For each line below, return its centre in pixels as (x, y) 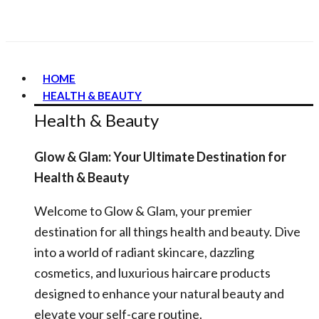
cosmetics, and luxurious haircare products (152, 273)
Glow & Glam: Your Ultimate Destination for (160, 157)
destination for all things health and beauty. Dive (167, 231)
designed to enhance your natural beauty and (159, 293)
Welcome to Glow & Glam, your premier (143, 211)
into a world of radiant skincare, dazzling (144, 252)
